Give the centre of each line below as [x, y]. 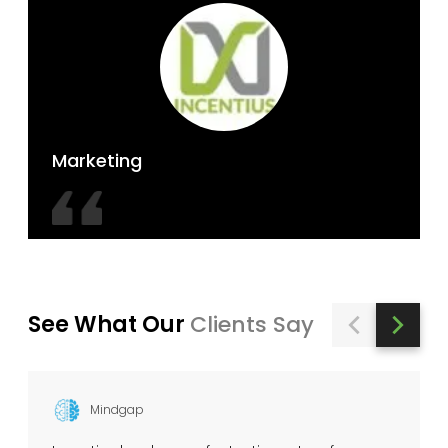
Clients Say [252, 324]
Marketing [97, 160]
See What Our [109, 324]
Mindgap [117, 409]
